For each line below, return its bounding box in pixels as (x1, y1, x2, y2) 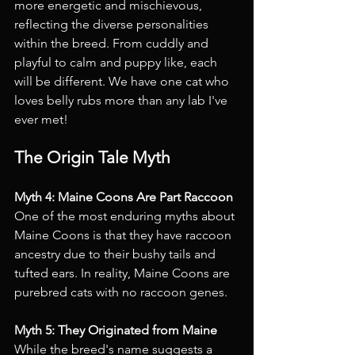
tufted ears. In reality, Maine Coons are (14, 265, 233, 281)
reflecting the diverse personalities (14, 17, 212, 32)
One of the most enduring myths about (14, 208, 238, 223)
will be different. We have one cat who (14, 74, 232, 89)
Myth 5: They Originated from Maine (14, 323, 220, 338)
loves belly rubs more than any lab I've (14, 93, 231, 108)
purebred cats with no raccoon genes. (14, 284, 227, 300)
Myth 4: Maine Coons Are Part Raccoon (14, 189, 236, 204)
